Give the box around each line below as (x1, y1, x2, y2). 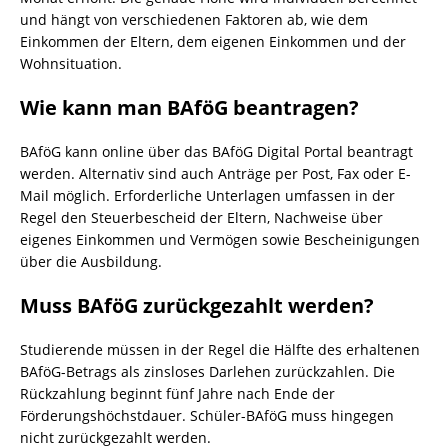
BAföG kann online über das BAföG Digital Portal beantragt (20, 142, 413, 161)
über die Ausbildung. (20, 252, 162, 271)
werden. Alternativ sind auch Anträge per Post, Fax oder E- (20, 164, 411, 183)
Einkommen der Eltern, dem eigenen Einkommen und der (20, 32, 406, 51)
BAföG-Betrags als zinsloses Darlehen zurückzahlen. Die (20, 362, 395, 381)
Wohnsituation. (20, 54, 122, 73)
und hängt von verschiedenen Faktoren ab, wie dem (20, 10, 368, 29)
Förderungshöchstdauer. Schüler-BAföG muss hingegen (20, 406, 394, 425)
